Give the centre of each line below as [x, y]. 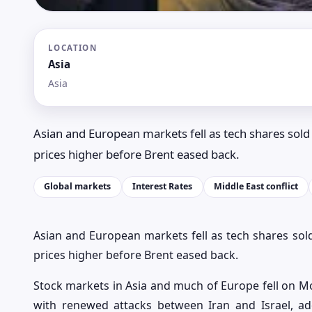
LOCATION [73, 47]
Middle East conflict [256, 187]
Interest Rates [163, 187]
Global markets [78, 187]
